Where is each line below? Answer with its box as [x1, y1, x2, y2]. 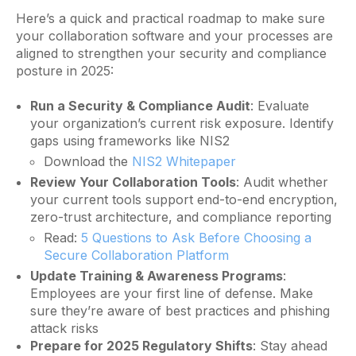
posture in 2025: [16, 62, 114, 79]
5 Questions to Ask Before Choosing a [81, 229, 312, 246]
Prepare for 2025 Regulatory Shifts [29, 337, 253, 354]
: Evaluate [250, 97, 309, 114]
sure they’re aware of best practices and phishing [29, 302, 330, 319]
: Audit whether [235, 173, 328, 190]
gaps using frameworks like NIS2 [29, 132, 230, 149]
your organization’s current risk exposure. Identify [29, 114, 334, 131]
